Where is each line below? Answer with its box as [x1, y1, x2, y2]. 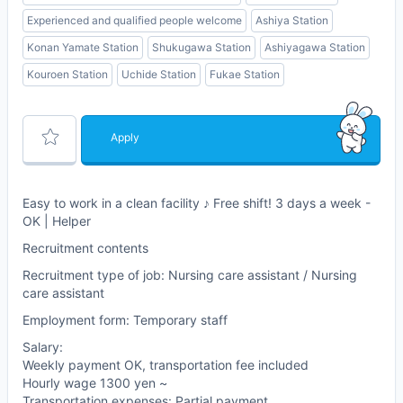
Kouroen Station [27, 67, 108, 82]
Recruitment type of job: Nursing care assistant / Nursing [22, 267, 357, 283]
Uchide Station [121, 67, 196, 82]
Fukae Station [210, 67, 280, 82]
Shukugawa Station [152, 40, 251, 55]
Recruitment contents [22, 240, 148, 256]
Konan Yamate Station [27, 40, 139, 55]
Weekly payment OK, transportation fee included [22, 357, 309, 373]
